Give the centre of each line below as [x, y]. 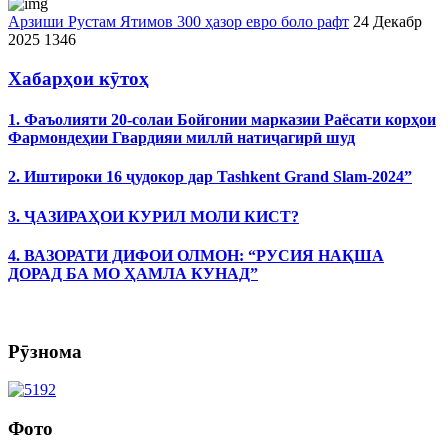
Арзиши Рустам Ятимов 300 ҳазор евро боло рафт [178, 21]
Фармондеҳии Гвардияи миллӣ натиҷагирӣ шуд [181, 137]
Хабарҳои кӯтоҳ [78, 78]
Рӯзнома [45, 351]
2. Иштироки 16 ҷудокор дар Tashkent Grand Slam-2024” [210, 177]
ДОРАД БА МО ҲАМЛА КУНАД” [133, 273]
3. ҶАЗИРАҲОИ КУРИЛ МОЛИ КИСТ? [153, 216]
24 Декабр [387, 21]
